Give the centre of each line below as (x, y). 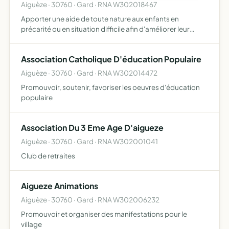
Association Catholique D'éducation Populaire (111, 59)
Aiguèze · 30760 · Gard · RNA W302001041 (89, 141)
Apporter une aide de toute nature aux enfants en (100, 19)
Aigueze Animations (60, 186)
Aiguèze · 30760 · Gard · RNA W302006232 (90, 200)
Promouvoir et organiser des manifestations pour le (104, 214)
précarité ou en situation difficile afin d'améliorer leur (105, 29)
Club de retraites (48, 156)
